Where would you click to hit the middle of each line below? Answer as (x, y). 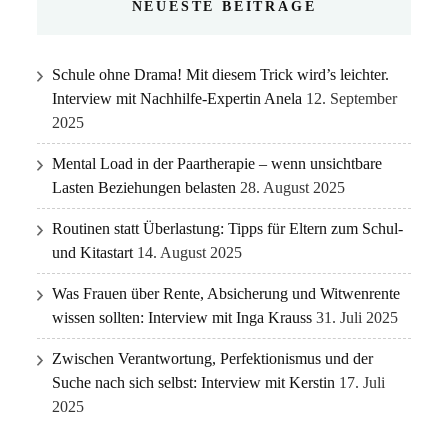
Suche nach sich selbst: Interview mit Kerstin (194, 382)
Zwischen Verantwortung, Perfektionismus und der (213, 358)
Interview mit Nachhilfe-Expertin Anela (177, 98)
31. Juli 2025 (357, 317)
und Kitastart (93, 252)
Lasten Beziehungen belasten (144, 187)
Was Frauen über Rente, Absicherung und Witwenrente (226, 293)
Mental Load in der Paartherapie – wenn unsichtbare (217, 163)
